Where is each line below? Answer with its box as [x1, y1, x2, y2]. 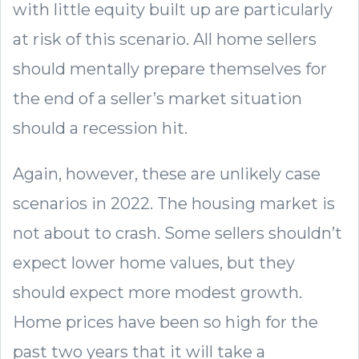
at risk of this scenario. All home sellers [13, 29, 317, 49]
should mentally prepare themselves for [13, 58, 327, 79]
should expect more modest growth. [13, 282, 302, 302]
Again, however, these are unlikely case [13, 163, 321, 184]
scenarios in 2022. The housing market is [13, 193, 335, 213]
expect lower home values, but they [13, 252, 295, 272]
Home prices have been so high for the [13, 312, 318, 332]
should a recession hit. [13, 118, 188, 138]
